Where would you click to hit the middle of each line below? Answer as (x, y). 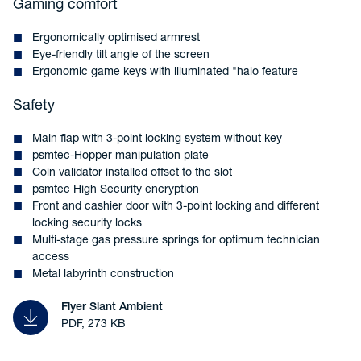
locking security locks (87, 224)
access (51, 258)
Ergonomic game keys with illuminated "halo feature (165, 73)
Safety (34, 106)
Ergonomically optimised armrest (116, 39)
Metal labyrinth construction (103, 275)
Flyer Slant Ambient (112, 308)
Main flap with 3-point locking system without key (157, 139)
